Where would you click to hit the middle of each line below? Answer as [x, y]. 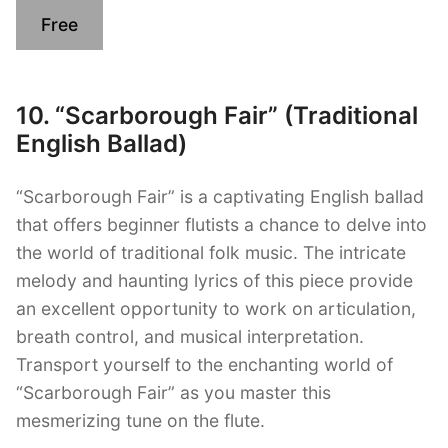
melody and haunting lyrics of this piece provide [214, 281]
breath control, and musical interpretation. [190, 337]
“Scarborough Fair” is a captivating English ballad [220, 197]
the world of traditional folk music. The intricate [211, 253]
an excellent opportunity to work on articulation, [216, 309]
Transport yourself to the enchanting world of [204, 365]
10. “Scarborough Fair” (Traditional [217, 115]
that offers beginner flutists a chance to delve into [221, 225]
